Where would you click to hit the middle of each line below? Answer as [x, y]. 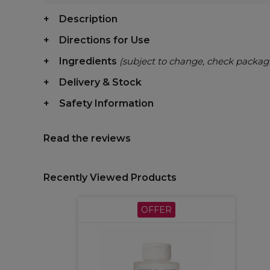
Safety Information [106, 103]
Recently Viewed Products [110, 177]
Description [88, 19]
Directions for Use [105, 40]
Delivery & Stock [100, 82]
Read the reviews [87, 138]
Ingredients [89, 61]
